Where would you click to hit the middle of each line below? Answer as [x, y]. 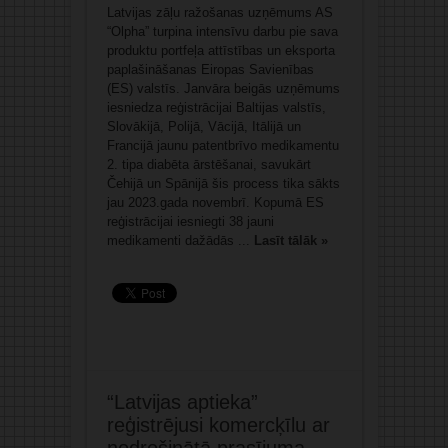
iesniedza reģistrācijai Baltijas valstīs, [216, 108]
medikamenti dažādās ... [180, 241]
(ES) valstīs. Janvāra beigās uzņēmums [223, 89]
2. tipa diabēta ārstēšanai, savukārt [208, 165]
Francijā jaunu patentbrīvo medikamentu [222, 146]
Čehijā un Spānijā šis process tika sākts [223, 184]
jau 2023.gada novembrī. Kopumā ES [215, 203]
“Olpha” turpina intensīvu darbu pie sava [222, 32]
